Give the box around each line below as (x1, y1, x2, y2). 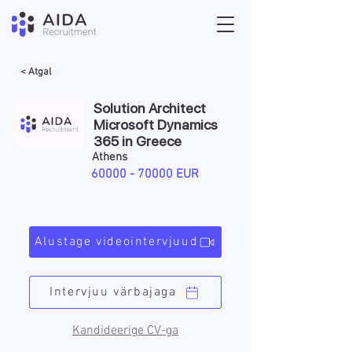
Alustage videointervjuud (34, 234, 199, 250)
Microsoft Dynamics (93, 116, 218, 133)
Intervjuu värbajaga (49, 284, 177, 300)
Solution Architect (93, 100, 206, 116)
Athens (92, 150, 127, 164)
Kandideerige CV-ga (72, 323, 178, 339)
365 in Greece (93, 133, 181, 149)
